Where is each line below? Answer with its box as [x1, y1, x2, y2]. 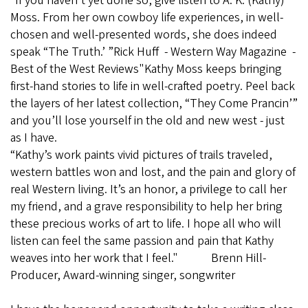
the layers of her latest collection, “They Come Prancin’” [10, 94, 298, 112]
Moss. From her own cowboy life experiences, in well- [10, 8, 283, 26]
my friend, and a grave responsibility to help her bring [10, 197, 283, 215]
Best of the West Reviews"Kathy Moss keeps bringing [10, 60, 282, 78]
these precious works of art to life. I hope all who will [10, 214, 281, 232]
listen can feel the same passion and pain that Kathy [10, 232, 274, 250]
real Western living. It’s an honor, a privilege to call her [10, 180, 287, 198]
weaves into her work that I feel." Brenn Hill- [10, 249, 266, 267]
